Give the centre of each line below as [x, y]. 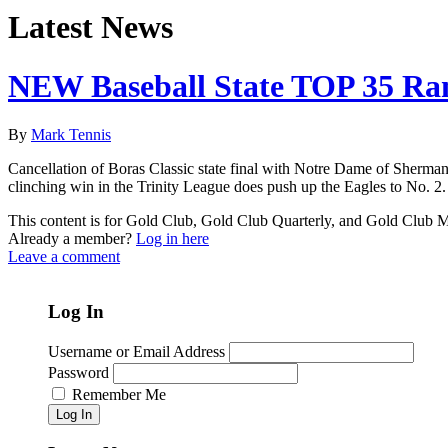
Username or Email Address [136, 351]
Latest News [90, 27]
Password [78, 372]
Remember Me [119, 394]
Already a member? [72, 239]
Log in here [172, 239]
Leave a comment [64, 257]
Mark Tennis [71, 135]
